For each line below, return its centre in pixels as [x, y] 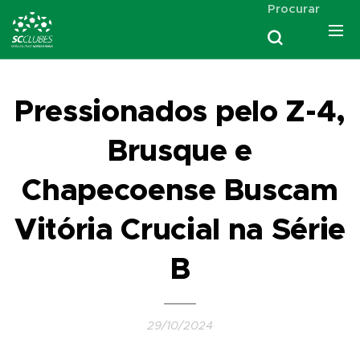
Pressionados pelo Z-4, [180, 111]
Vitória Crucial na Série [180, 229]
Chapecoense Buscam [180, 190]
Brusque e [180, 151]
